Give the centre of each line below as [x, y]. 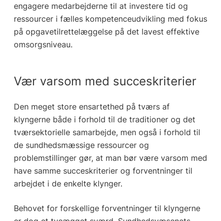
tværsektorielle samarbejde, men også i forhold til [107, 132]
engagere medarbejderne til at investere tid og [101, 6]
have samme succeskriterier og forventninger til [103, 171]
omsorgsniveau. [43, 45]
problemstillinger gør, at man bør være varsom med [110, 158]
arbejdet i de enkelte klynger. [68, 184]
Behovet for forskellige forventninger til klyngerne [107, 208]
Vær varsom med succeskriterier [105, 81]
